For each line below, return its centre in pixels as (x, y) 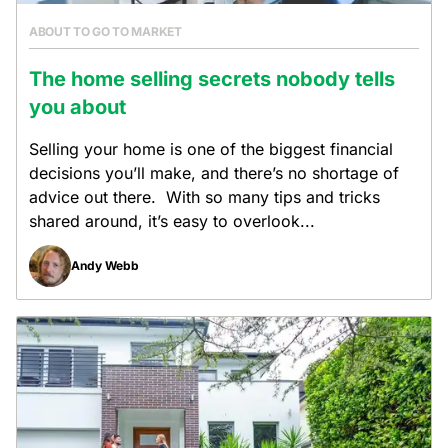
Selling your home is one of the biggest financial (211, 149)
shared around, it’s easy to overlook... (172, 221)
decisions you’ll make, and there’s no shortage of (214, 173)
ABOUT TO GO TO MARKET (105, 31)
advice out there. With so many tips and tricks (204, 197)
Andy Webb (105, 265)
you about (77, 107)
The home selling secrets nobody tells (212, 79)
